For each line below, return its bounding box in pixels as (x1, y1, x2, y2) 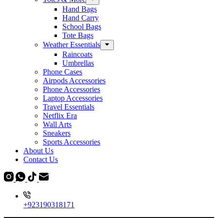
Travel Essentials (43, 103, 94, 111)
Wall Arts (43, 120, 72, 128)
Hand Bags (62, 5, 97, 13)
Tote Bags (62, 31, 93, 39)
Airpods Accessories (43, 76, 106, 85)
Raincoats (62, 50, 92, 58)
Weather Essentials (43, 40, 100, 49)
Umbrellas (62, 59, 94, 67)
